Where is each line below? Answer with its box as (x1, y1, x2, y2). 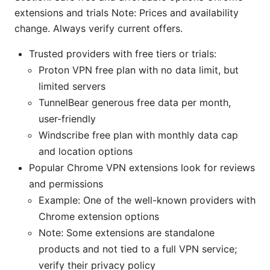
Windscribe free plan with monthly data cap (39, 128, 238, 141)
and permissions (29, 177, 103, 190)
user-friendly (39, 112, 96, 125)
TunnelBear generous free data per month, (39, 96, 231, 108)
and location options (39, 145, 133, 157)
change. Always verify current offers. (14, 22, 183, 34)
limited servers (39, 80, 105, 92)
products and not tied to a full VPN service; (39, 242, 237, 255)
